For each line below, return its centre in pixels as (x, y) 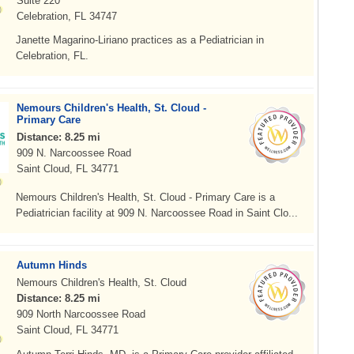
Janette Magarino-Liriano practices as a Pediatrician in (140, 40)
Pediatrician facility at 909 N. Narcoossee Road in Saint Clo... (157, 213)
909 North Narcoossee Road (81, 314)
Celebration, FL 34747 (67, 16)
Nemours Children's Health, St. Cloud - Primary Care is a (145, 197)
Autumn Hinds (52, 265)
